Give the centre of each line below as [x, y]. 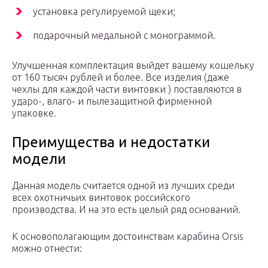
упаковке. [34, 113]
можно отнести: [47, 249]
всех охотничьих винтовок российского [101, 198]
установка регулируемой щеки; [104, 12]
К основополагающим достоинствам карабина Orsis [128, 237]
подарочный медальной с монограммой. [124, 36]
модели [39, 159]
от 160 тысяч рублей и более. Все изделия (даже [121, 77]
